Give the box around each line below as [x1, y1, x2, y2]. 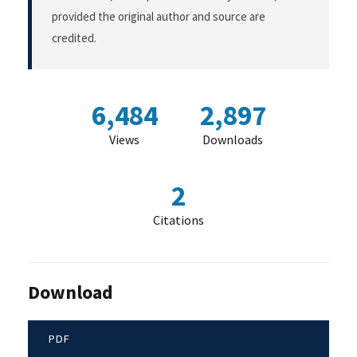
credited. [52, 30, 96, 46]
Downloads [202, 131, 263, 148]
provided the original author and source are [52, 9, 265, 25]
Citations [153, 212, 204, 229]
